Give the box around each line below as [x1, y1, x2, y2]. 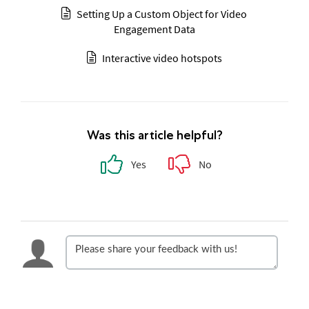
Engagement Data [113, 21, 195, 36]
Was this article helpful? [86, 127, 223, 143]
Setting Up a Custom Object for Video [77, 6, 248, 21]
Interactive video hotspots [101, 50, 222, 65]
